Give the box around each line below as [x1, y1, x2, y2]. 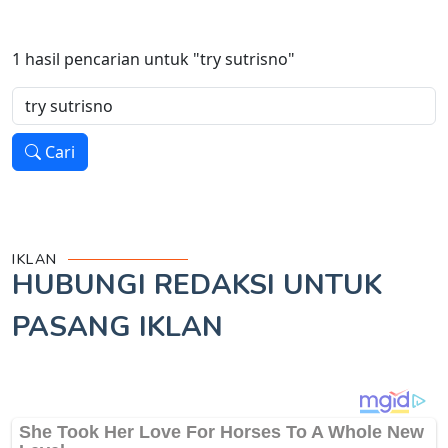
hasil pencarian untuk [21, 48, 193, 71]
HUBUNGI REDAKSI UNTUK [12, 266, 382, 305]
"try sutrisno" [193, 48, 295, 71]
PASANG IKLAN [12, 308, 223, 347]
